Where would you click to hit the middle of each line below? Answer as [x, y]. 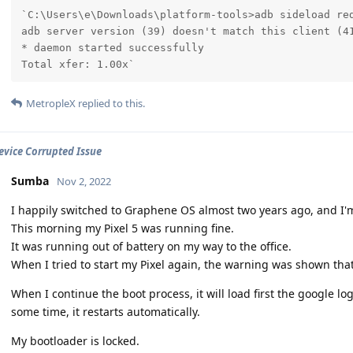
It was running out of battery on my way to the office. [151, 247]
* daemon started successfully [112, 47]
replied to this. [110, 104]
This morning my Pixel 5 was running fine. [123, 229]
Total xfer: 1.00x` [78, 64]
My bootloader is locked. [75, 341]
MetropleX [51, 104]
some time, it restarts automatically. [106, 312]
